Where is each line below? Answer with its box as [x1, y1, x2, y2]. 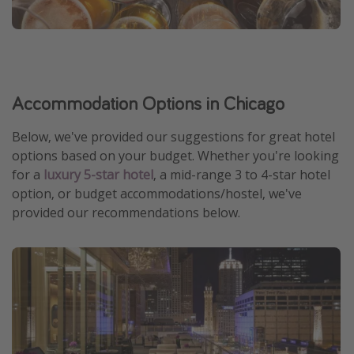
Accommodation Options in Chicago [12, 90, 284, 115]
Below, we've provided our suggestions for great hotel [12, 127, 335, 145]
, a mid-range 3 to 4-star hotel [153, 165, 330, 183]
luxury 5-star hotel [43, 165, 153, 183]
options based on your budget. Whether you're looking [12, 146, 339, 164]
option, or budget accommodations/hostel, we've [12, 184, 302, 202]
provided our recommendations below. [12, 203, 240, 221]
